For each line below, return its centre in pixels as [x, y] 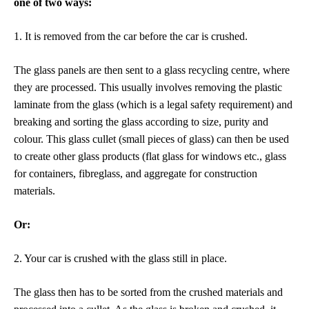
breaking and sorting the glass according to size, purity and [141, 122]
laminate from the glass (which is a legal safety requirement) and [153, 104]
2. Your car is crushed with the [81, 258]
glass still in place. [189, 258]
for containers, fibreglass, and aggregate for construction [136, 173]
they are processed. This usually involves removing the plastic [148, 87]
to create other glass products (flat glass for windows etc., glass [150, 156]
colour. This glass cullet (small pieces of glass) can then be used [151, 139]
